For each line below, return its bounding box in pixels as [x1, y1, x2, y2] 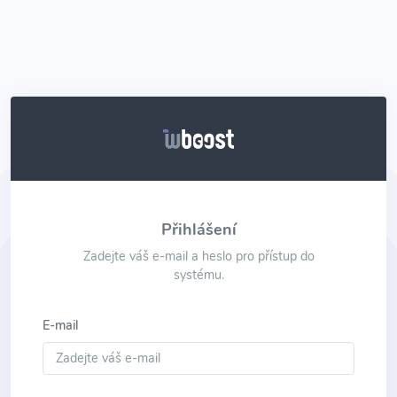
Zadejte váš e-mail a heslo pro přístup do [82, 246, 315, 265]
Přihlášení [160, 218, 237, 240]
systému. [173, 265, 224, 284]
